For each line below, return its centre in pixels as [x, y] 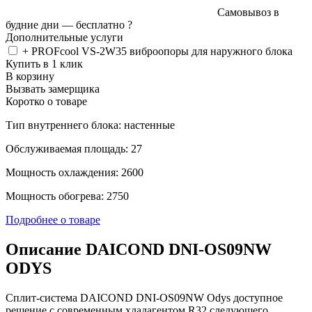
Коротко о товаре [46, 101]
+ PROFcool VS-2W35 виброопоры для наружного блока [157, 51]
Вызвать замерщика [53, 88]
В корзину [30, 76]
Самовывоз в [248, 12]
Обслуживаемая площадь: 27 [74, 148]
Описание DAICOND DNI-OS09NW [139, 249]
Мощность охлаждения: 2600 [75, 172]
